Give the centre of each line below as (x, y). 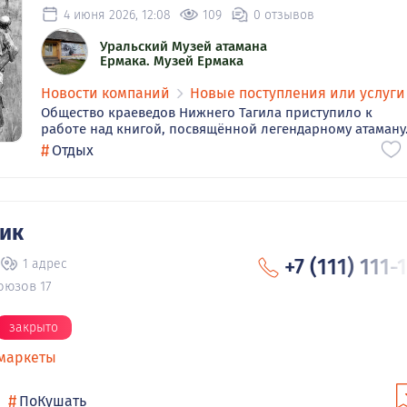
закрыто (34, 328)
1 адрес (45, 263)
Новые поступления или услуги (298, 94)
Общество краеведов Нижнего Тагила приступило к (207, 113)
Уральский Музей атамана (184, 46)
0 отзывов (284, 15)
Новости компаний (105, 94)
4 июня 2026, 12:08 (117, 15)
